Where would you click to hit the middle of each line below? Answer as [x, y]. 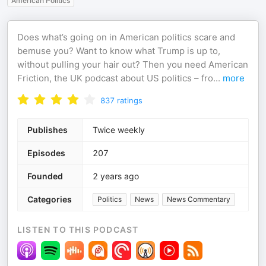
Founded [45, 176]
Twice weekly [119, 130]
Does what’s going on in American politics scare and [126, 37]
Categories [50, 199]
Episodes [46, 153]
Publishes [47, 130]
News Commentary [199, 199]
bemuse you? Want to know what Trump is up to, [119, 51]
